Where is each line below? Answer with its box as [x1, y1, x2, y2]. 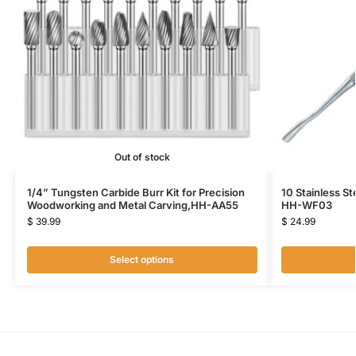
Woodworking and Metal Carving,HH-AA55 [26, 198, 238, 211]
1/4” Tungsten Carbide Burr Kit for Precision [26, 185, 245, 199]
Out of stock [114, 150, 170, 163]
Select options [110, 253, 175, 265]
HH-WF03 [281, 198, 332, 211]
